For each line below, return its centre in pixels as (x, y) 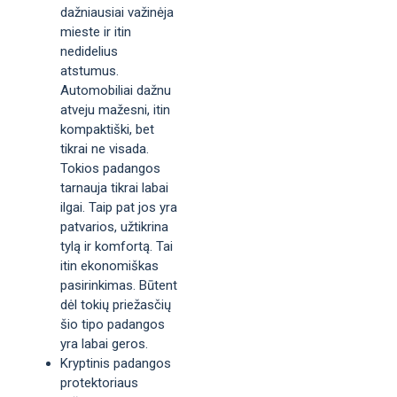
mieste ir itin (96, 31)
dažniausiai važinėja (117, 12)
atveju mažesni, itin (115, 109)
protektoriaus (99, 382)
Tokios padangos (110, 168)
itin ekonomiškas (109, 265)
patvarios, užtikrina (114, 226)
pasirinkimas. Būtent (119, 285)
